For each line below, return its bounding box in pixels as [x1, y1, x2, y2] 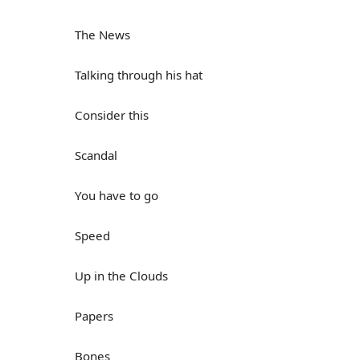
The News [75, 27, 130, 43]
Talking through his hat [75, 67, 202, 83]
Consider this [75, 107, 149, 123]
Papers [75, 308, 113, 324]
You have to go [75, 187, 158, 203]
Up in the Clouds [75, 268, 168, 284]
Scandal [75, 147, 117, 163]
